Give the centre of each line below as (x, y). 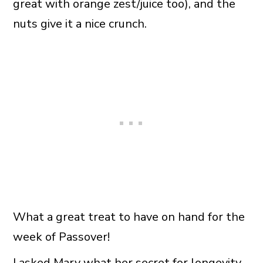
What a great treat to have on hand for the (129, 217)
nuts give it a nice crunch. (80, 23)
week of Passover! (61, 237)
